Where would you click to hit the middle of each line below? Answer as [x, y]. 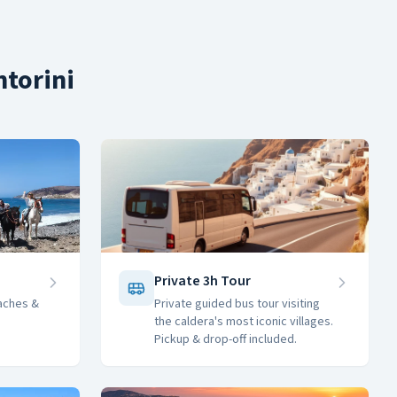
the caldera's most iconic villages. [244, 322]
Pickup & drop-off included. [226, 339]
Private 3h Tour [202, 281]
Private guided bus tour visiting [237, 304]
